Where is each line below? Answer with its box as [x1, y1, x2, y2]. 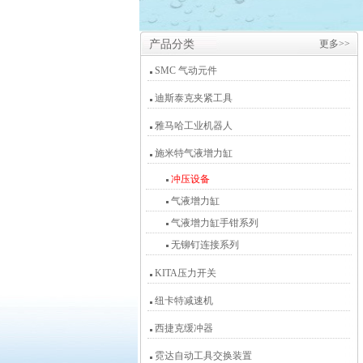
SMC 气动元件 [155, 65, 217, 76]
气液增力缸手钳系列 [169, 217, 258, 228]
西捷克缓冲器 [155, 322, 213, 334]
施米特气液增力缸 [155, 147, 233, 159]
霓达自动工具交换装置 [155, 350, 252, 361]
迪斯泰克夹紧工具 [155, 92, 233, 104]
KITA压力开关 [155, 267, 216, 279]
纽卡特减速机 [155, 295, 213, 306]
